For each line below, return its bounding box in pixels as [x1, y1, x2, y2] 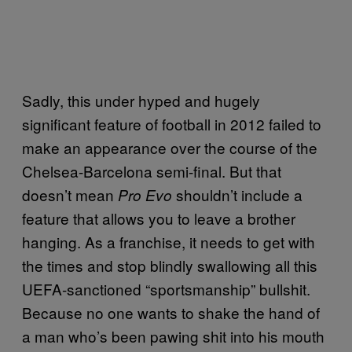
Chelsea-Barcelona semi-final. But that [22, 159, 281, 181]
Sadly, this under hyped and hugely [22, 89, 260, 111]
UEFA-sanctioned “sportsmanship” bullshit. [22, 277, 310, 299]
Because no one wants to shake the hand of [22, 301, 320, 323]
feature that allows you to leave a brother [22, 207, 295, 229]
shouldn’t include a [172, 183, 302, 205]
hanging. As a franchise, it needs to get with [22, 230, 315, 252]
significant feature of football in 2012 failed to [22, 112, 321, 134]
